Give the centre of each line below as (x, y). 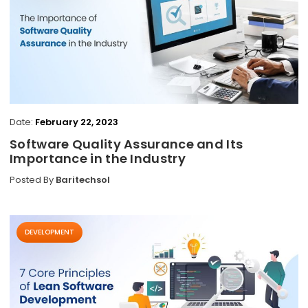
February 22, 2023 (77, 122)
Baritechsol (83, 180)
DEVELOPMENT (49, 232)
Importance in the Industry (98, 158)
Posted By (33, 180)
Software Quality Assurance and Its (126, 144)
